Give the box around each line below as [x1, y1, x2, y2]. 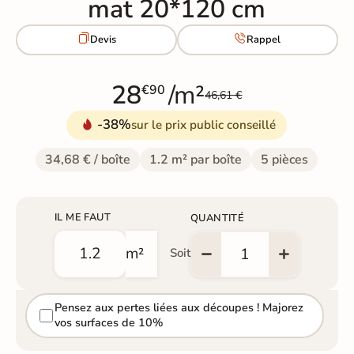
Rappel [247, 32, 281, 47]
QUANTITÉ [190, 210, 245, 225]
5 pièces [261, 150, 309, 168]
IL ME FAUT [54, 209, 111, 224]
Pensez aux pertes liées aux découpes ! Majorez [54, 299, 303, 316]
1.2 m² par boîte [149, 150, 243, 168]
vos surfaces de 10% [54, 314, 163, 331]
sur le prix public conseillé [131, 116, 277, 133]
